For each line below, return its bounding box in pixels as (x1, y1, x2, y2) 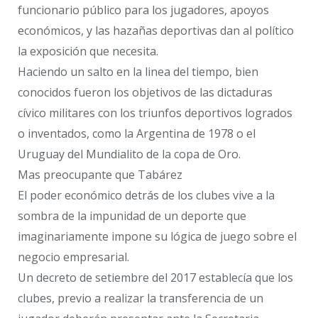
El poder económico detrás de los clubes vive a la (18, 187, 275, 204)
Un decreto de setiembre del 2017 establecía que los (18, 270, 293, 286)
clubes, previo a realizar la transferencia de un (18, 290, 263, 307)
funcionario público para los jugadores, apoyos (18, 2, 269, 18)
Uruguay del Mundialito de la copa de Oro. (18, 146, 241, 163)
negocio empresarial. (18, 249, 129, 265)
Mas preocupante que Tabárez (18, 167, 182, 183)
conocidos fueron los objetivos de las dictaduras (18, 84, 273, 101)
